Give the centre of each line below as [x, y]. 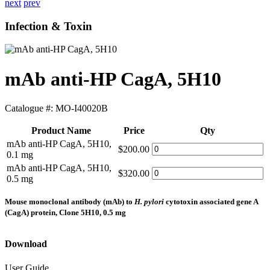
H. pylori [149, 202]
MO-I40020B [82, 108]
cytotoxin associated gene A [211, 202]
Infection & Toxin [49, 26]
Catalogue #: [30, 108]
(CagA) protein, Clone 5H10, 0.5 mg [65, 213]
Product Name [61, 131]
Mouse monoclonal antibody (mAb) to [70, 202]
